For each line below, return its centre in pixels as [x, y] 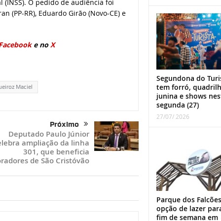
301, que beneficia [56, 152]
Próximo [64, 125]
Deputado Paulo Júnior [49, 134]
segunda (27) [177, 105]
